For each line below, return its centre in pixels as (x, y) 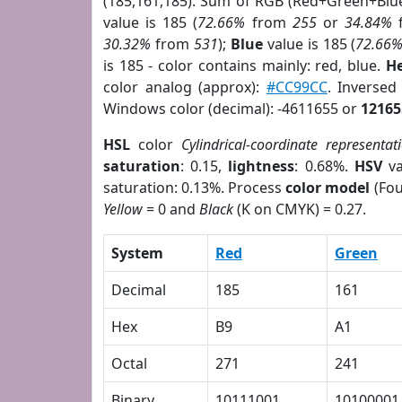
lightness (262, 166)
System (137, 253)
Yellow (123, 209)
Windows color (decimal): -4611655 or (232, 109)
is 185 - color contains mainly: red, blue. (245, 66)
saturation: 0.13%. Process (195, 188)
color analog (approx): (185, 87)
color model (328, 188)
